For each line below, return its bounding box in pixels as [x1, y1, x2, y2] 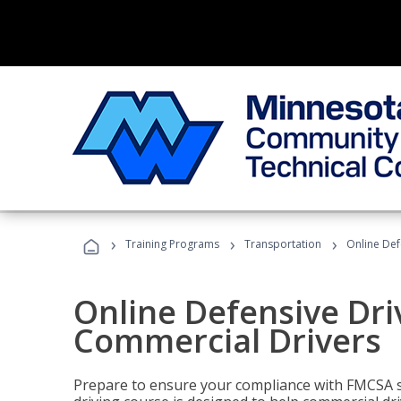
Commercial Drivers [73, 319, 381, 363]
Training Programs [125, 236, 219, 252]
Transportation [244, 236, 321, 252]
